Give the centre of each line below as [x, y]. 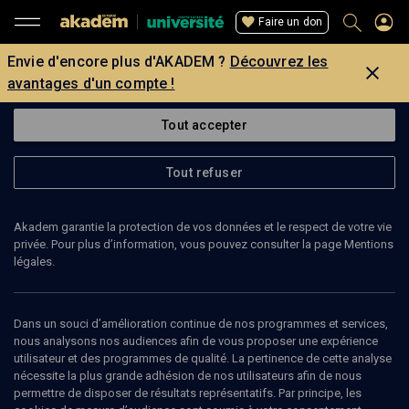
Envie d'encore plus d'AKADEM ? [117, 62]
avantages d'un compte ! [91, 84]
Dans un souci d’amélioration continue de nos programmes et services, [201, 324]
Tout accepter [204, 125]
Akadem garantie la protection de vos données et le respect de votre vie [203, 227]
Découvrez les [279, 62]
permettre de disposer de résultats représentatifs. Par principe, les [188, 393]
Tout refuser [204, 173]
